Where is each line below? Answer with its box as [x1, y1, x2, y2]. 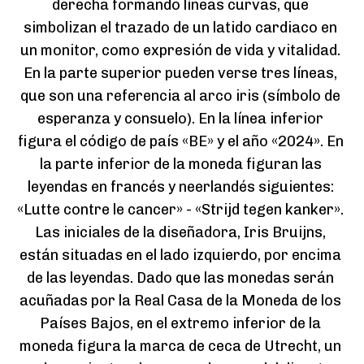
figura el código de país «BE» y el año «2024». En [17, 132, 344, 151]
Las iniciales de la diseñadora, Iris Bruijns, [35, 223, 326, 242]
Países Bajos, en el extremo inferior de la [40, 314, 321, 333]
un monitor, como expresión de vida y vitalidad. [20, 41, 340, 60]
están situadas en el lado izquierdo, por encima [19, 246, 341, 265]
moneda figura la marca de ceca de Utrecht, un [19, 337, 341, 356]
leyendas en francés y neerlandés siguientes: [27, 178, 334, 197]
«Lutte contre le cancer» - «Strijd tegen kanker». [17, 201, 344, 219]
